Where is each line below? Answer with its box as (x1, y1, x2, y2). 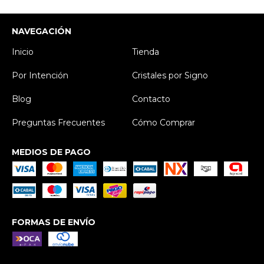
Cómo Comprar (132, 117, 195, 128)
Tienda (132, 46, 159, 57)
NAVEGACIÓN (12, 25, 71, 37)
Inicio (12, 46, 34, 57)
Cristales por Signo (132, 70, 208, 81)
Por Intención (12, 70, 68, 81)
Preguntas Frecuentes (12, 117, 105, 128)
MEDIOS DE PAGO (12, 146, 91, 157)
